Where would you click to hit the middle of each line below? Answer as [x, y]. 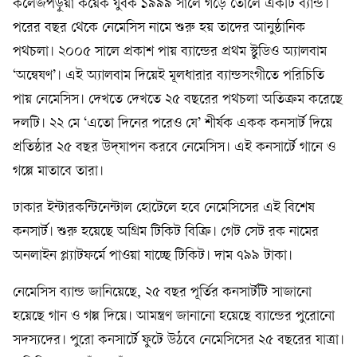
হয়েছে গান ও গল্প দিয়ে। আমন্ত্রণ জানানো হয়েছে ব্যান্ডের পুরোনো [174, 317]
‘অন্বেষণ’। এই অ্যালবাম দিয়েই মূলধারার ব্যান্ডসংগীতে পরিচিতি [169, 76]
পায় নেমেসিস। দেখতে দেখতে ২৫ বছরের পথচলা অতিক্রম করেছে [178, 100]
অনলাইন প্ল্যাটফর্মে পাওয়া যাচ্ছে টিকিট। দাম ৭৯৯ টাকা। [153, 256]
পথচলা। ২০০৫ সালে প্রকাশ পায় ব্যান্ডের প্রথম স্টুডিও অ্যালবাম [170, 52]
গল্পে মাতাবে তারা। [58, 172]
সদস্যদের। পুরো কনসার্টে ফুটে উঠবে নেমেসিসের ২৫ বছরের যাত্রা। [178, 341]
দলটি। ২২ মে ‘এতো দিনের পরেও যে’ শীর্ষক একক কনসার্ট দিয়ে [173, 124]
